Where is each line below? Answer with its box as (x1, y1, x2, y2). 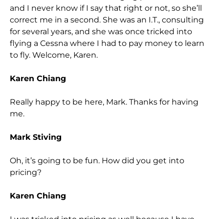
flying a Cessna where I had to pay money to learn (10, 38, 204, 48)
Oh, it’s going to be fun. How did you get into (10, 155, 184, 165)
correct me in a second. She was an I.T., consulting (10, 15, 204, 24)
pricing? (10, 167, 42, 177)
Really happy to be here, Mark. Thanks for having (10, 97, 198, 107)
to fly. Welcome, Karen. (10, 50, 98, 60)
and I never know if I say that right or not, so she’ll (10, 3, 202, 13)
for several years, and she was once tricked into (10, 26, 192, 36)
